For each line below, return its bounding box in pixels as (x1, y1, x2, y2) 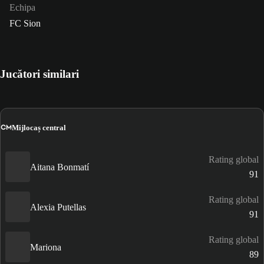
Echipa (9, 2, 35, 13)
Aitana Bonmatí (30, 161, 89, 172)
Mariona (30, 242, 61, 252)
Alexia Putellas (30, 202, 86, 212)
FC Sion (9, 18, 41, 29)
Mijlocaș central (12, 123, 66, 132)
